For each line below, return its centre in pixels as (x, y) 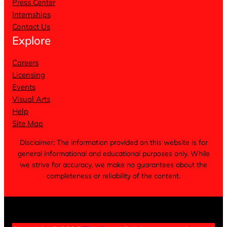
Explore (31, 40)
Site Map (28, 123)
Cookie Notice (122, 210)
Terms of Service (36, 210)
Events (24, 87)
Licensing (29, 74)
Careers (25, 62)
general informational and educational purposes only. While (113, 153)
